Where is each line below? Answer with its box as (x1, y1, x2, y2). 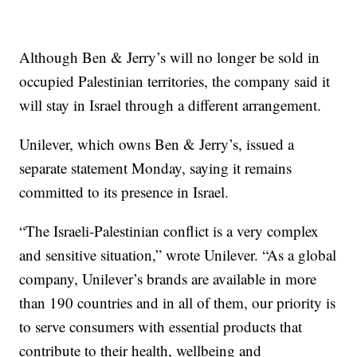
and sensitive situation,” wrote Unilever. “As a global (19, 245, 337, 265)
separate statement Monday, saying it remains (19, 158, 292, 178)
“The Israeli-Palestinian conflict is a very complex (19, 221, 320, 241)
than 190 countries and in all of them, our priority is (19, 292, 336, 313)
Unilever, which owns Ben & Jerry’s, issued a (19, 134, 295, 155)
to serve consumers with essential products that (19, 316, 303, 337)
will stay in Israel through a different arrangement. (19, 95, 322, 116)
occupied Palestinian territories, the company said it (19, 71, 331, 92)
